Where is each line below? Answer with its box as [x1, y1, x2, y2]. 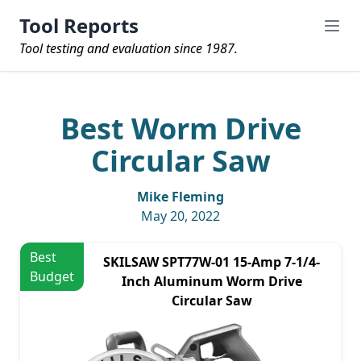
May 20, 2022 [141, 207, 220, 225]
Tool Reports [19, 12, 139, 39]
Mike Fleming [137, 188, 224, 205]
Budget [30, 268, 74, 285]
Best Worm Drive [60, 109, 301, 148]
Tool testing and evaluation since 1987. [19, 39, 238, 57]
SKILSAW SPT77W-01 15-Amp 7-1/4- [103, 253, 320, 271]
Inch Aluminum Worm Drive [121, 272, 302, 290]
